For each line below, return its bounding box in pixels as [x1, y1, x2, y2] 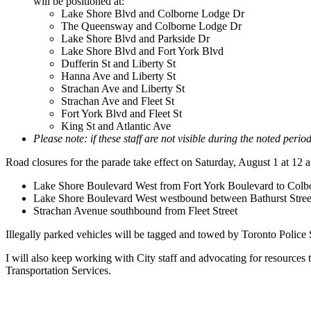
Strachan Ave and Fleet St [61, 94, 174, 107]
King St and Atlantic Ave [61, 119, 171, 132]
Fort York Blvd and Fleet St [61, 107, 182, 119]
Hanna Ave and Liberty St [61, 69, 176, 82]
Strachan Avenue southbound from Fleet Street [33, 204, 237, 217]
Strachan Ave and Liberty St [61, 82, 185, 94]
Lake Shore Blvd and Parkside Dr [61, 32, 210, 44]
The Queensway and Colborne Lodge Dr [61, 19, 242, 32]
